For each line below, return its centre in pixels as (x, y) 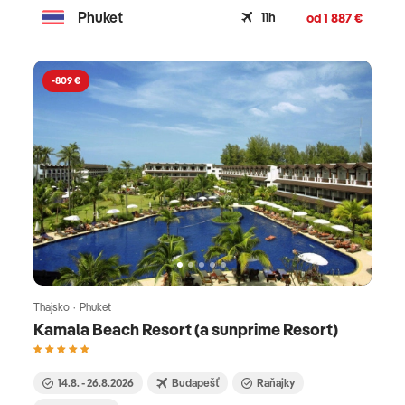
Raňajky (276, 382)
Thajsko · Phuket (72, 307)
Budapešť (195, 382)
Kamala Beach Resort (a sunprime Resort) (186, 330)
